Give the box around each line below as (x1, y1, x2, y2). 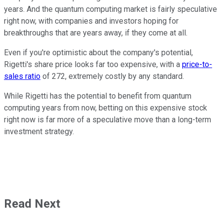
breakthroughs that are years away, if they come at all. (4, 28, 187, 38)
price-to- (182, 60, 212, 70)
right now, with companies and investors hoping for (4, 16, 179, 26)
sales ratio (4, 72, 40, 81)
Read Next (4, 197, 60, 211)
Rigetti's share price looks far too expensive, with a (4, 60, 182, 70)
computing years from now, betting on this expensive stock (4, 103, 207, 113)
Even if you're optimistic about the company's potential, (4, 48, 193, 58)
